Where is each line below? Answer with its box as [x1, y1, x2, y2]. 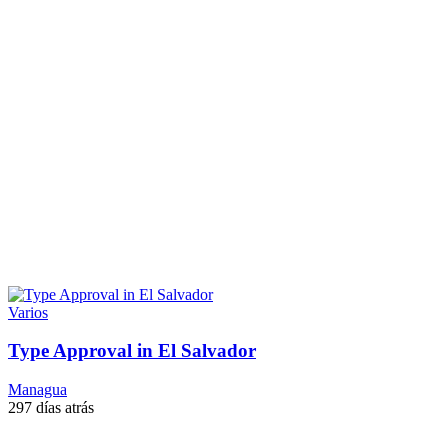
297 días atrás [8, 399, 94, 417]
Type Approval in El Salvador [8, 340, 256, 362]
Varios [8, 303, 48, 321]
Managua [8, 381, 67, 399]
